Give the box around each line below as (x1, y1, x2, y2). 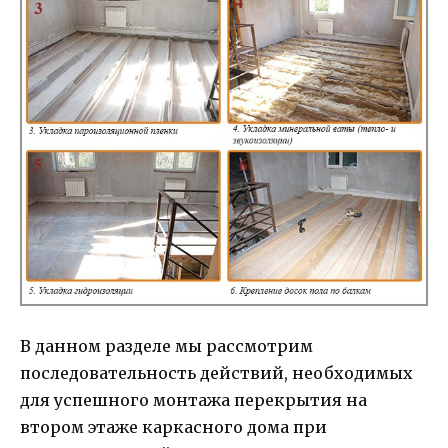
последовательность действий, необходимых (20, 363, 413, 384)
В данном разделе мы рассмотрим (20, 336, 313, 357)
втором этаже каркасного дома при (20, 417, 327, 438)
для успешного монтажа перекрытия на (20, 390, 367, 411)
